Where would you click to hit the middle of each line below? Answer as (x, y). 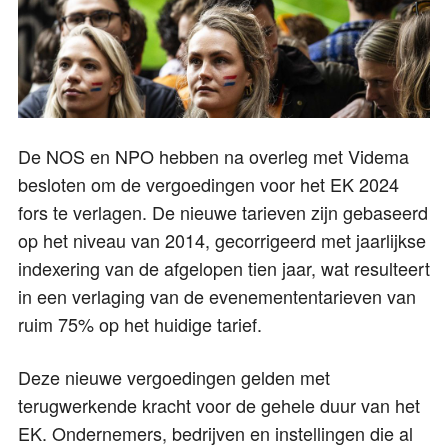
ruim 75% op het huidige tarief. (140, 323)
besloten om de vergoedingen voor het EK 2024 (208, 183)
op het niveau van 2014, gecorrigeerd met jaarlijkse (222, 239)
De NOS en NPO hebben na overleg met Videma (213, 155)
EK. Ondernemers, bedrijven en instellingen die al (215, 432)
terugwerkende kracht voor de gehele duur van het (219, 404)
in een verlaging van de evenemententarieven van (217, 295)
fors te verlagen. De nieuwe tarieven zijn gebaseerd (223, 211)
